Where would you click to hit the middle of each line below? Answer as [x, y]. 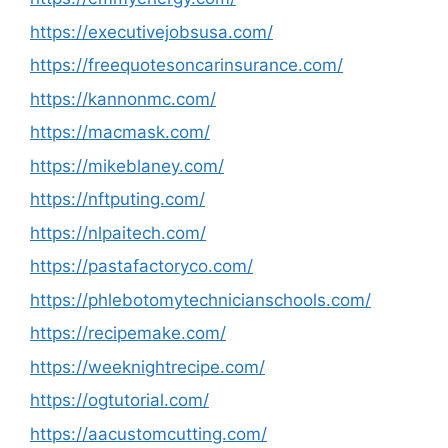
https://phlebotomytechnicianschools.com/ [200, 299]
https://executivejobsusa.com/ [151, 31]
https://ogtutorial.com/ [119, 400]
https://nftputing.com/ [117, 199]
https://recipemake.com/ [128, 333]
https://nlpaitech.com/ [118, 232]
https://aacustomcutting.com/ [148, 433]
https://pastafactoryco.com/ [141, 266]
